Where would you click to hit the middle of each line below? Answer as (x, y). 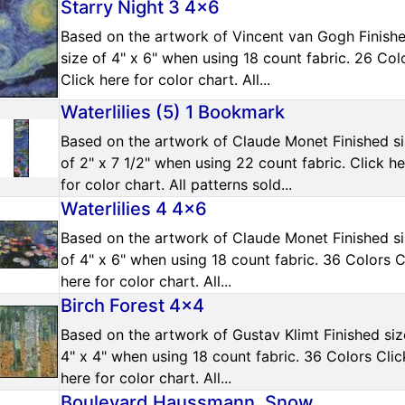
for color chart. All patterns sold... (176, 184)
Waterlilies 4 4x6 (134, 208)
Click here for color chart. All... (165, 79)
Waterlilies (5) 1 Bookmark (173, 112)
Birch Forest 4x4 (132, 305)
